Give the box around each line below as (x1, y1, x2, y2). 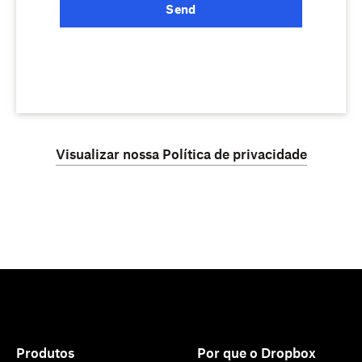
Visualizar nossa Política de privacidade (55, 148, 307, 162)
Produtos (16, 347, 74, 360)
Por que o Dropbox (197, 347, 317, 360)
